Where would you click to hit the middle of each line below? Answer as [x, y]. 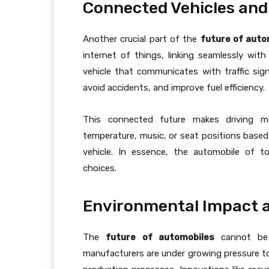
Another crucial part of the [142, 39]
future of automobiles [160, 237]
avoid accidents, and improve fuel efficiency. [174, 88]
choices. [100, 168]
